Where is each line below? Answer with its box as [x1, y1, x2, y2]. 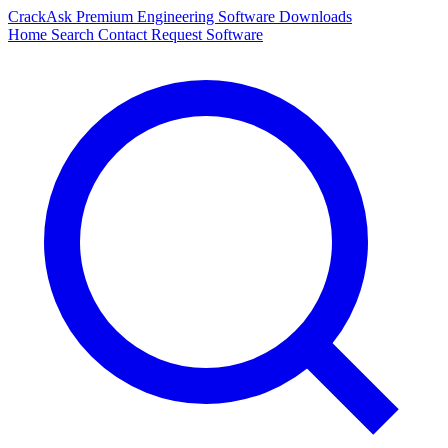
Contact [98, 26, 151, 43]
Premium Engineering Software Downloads [76, 8, 352, 25]
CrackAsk [8, 8, 76, 25]
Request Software [151, 26, 263, 43]
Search [51, 26, 98, 43]
